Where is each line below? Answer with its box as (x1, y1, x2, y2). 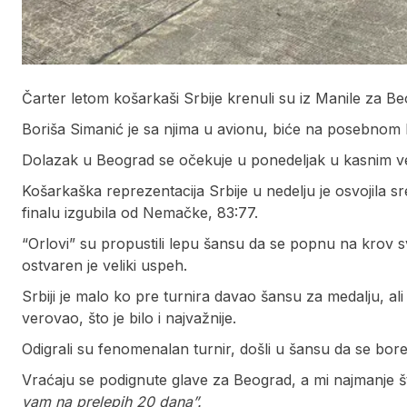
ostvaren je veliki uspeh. (22, 255, 187, 274)
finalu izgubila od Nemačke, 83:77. (22, 203, 258, 222)
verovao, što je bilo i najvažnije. (22, 308, 236, 327)
